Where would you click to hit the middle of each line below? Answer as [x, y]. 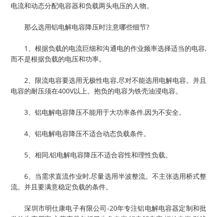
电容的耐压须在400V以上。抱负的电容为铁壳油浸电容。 [96, 91]
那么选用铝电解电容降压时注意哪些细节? [80, 27]
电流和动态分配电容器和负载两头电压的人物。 [82, 6]
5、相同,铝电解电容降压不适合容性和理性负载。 [91, 155]
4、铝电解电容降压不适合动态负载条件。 [80, 133]
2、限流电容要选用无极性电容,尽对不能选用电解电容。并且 [108, 80]
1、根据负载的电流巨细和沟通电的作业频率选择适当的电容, [108, 48]
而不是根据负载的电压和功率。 [58, 59]
